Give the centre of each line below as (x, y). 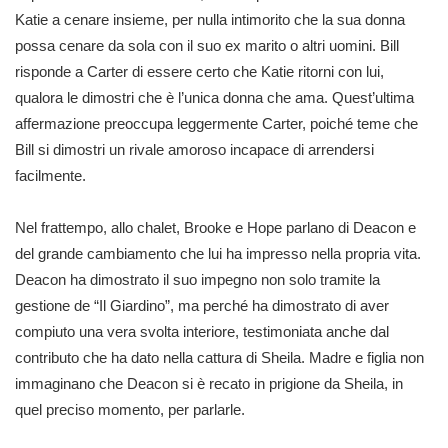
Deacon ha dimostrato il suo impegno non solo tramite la (197, 279)
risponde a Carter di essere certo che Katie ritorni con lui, (199, 71)
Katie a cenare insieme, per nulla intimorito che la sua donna (210, 19)
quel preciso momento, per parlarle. (130, 409)
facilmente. (50, 175)
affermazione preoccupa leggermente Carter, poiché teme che (216, 123)
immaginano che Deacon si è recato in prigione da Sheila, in (209, 383)
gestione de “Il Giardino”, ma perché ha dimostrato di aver (202, 305)
